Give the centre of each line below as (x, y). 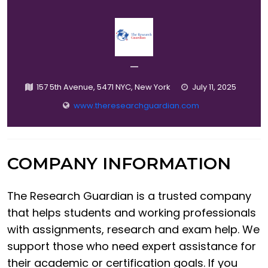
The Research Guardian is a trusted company (129, 196)
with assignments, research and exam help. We (133, 230)
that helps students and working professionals (132, 213)
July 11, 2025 (214, 87)
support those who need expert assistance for (132, 246)
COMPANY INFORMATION (119, 164)
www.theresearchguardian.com (136, 106)
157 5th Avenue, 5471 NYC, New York (103, 87)
